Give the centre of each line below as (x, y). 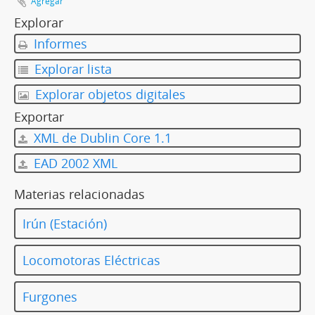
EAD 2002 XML (74, 163)
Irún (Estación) (65, 224)
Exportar (39, 117)
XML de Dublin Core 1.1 (101, 138)
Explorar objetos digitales (109, 95)
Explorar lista (71, 69)
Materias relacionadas (79, 194)
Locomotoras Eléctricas (91, 261)
